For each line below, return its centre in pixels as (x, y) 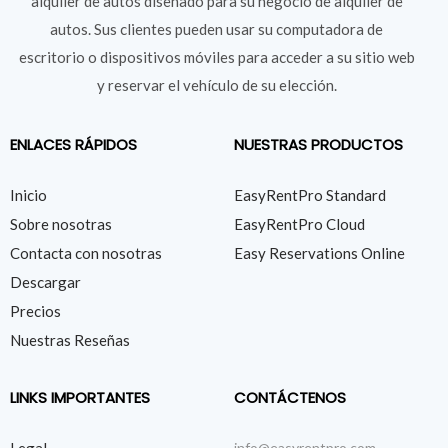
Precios (35, 310)
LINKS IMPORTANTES (80, 397)
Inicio (28, 194)
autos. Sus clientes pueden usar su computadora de (216, 28)
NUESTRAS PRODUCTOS (318, 144)
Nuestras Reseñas (70, 339)
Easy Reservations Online (319, 252)
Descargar (45, 281)
